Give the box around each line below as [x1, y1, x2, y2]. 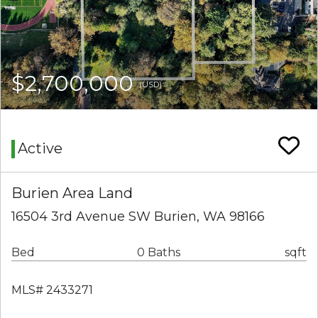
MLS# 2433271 [11, 283, 93, 297]
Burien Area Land [11, 185, 133, 202]
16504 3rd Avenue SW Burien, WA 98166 [11, 209, 265, 225]
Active [18, 140, 62, 158]
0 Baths [137, 246, 180, 260]
